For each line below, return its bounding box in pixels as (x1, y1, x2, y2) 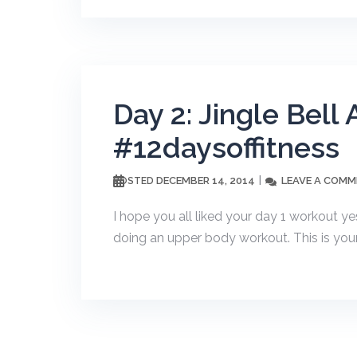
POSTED (113, 175, 156, 186)
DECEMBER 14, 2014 (156, 175, 255, 186)
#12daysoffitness (113, 131, 339, 164)
